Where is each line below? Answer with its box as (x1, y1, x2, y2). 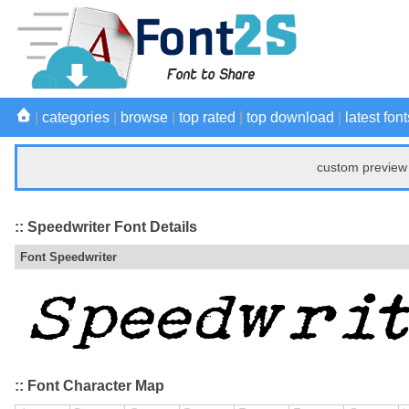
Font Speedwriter (20, 250, 117, 265)
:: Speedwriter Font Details (15, 218, 197, 235)
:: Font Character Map (15, 378, 164, 394)
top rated (179, 110, 236, 125)
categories (42, 110, 110, 125)
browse (121, 110, 168, 125)
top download (246, 110, 334, 125)
